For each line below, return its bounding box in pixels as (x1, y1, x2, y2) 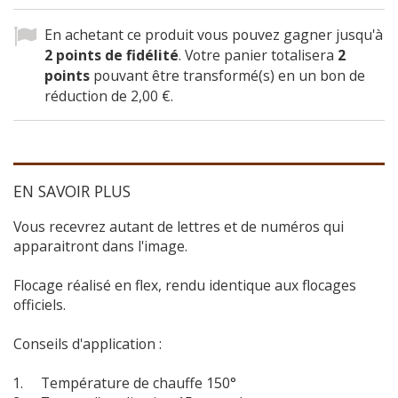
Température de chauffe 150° (27, 372, 236, 393)
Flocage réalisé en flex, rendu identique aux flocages (13, 275, 356, 295)
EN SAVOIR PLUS (13, 179, 131, 202)
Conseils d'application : (13, 333, 162, 354)
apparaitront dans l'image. (13, 235, 187, 256)
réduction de (44, 85, 131, 106)
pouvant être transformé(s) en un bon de (90, 65, 365, 85)
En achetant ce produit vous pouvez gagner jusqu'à (44, 24, 383, 44)
